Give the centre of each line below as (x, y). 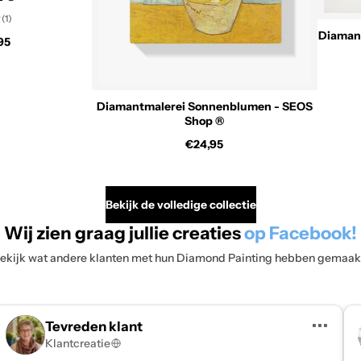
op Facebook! (301, 233)
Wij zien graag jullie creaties (124, 233)
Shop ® (205, 121)
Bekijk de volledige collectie (180, 204)
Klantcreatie (77, 344)
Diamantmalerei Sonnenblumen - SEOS (204, 107)
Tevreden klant (93, 327)
